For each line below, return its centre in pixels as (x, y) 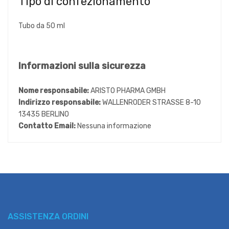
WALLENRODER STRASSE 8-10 (152, 102)
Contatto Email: (48, 126)
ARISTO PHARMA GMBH (128, 90)
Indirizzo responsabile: (60, 102)
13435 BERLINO (44, 114)
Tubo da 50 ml (42, 26)
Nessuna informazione (114, 126)
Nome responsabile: (54, 90)
